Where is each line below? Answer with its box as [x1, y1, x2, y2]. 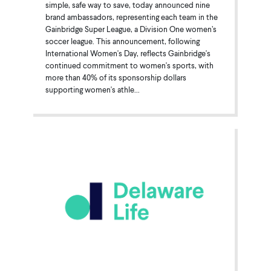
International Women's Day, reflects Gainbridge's [45, 48, 211, 58]
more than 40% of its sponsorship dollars [45, 72, 186, 82]
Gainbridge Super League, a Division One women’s [45, 24, 217, 34]
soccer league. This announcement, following [45, 36, 200, 46]
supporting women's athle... [45, 84, 140, 94]
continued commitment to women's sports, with [45, 60, 214, 70]
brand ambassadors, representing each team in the [45, 11, 218, 22]
